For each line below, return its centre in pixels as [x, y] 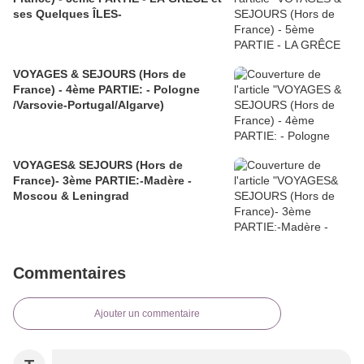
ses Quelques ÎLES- [67, 13]
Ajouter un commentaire [147, 313]
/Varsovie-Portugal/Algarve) [89, 104]
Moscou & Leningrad [71, 195]
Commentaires [69, 273]
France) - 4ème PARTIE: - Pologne [106, 89]
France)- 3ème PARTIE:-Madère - [100, 180]
